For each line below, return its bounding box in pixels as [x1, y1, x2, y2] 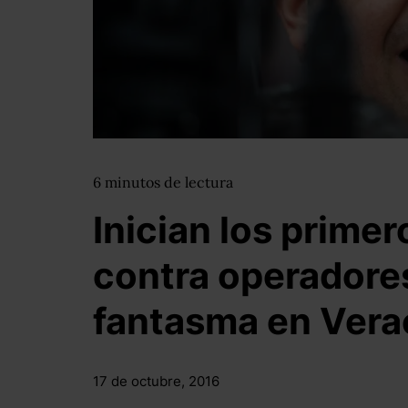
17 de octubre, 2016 [93, 372, 219, 390]
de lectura [164, 173, 233, 191]
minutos [105, 173, 164, 191]
